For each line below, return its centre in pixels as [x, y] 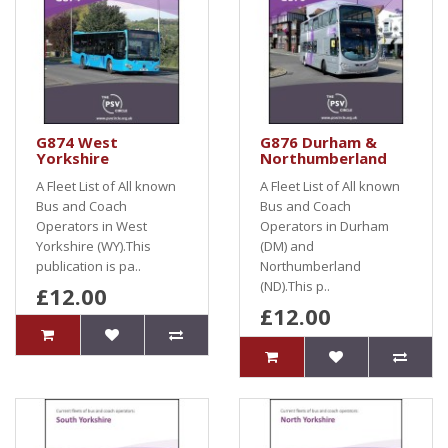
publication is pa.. [88, 266]
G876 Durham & [318, 142]
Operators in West [91, 226]
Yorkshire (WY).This [93, 246]
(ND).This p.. [295, 286]
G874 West [77, 142]
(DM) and [287, 246]
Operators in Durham [324, 226]
